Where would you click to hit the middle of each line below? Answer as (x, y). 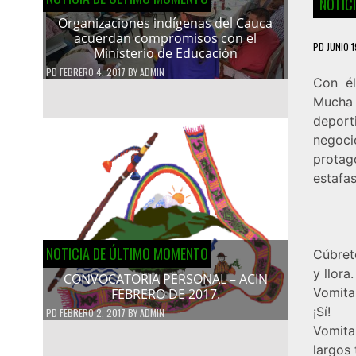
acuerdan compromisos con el (166, 38)
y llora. (333, 273)
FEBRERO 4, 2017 (92, 72)
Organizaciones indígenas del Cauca (166, 23)
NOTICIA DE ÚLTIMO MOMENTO (127, 253)
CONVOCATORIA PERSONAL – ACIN (165, 279)
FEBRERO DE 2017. (165, 294)
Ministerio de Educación (165, 53)
